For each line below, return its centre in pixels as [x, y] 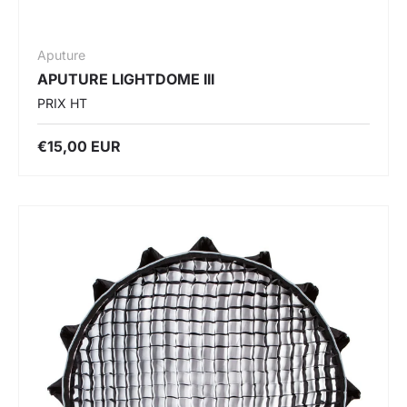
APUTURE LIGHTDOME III [126, 79]
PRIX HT [62, 103]
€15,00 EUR [79, 146]
